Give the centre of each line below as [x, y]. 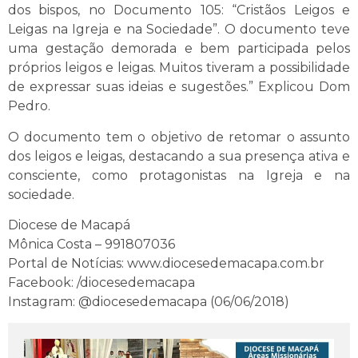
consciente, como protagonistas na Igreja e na [179, 175]
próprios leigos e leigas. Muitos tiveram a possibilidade [179, 68]
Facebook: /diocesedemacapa [101, 283]
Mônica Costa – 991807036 [91, 245]
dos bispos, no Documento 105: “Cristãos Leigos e [179, 10]
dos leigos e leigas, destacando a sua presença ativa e [179, 156]
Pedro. [29, 106]
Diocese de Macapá [69, 225]
